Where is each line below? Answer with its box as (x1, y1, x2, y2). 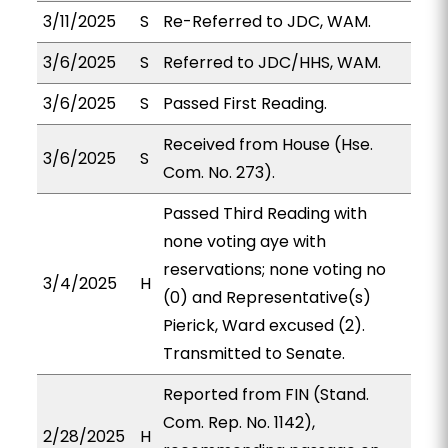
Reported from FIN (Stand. (162, 383, 369, 406)
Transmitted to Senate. (162, 342, 345, 365)
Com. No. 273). (162, 161, 275, 184)
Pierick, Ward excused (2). (162, 314, 365, 337)
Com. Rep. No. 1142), (162, 411, 315, 434)
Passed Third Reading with (162, 202, 367, 225)
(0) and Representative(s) (162, 286, 371, 309)
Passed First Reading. (162, 92, 327, 115)
